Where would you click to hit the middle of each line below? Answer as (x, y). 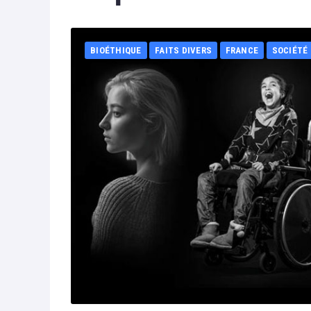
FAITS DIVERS (184, 50)
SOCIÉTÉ (290, 50)
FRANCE (242, 50)
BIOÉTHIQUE (116, 50)
